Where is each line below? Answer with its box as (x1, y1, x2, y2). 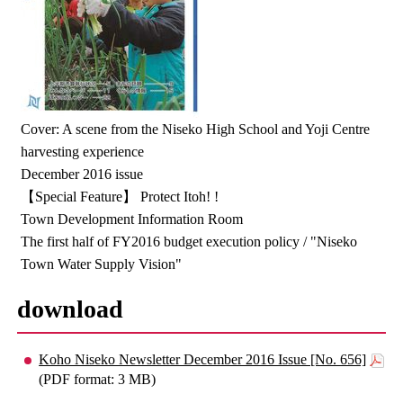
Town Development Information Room (21, 211, 244, 227)
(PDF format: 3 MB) (39, 372, 157, 387)
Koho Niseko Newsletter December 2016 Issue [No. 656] (39, 352, 367, 367)
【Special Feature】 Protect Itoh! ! (21, 189, 219, 204)
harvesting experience (21, 144, 145, 159)
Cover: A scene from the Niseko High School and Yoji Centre (21, 121, 371, 137)
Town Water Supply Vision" (21, 256, 183, 272)
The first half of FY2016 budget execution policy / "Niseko (21, 234, 358, 249)
